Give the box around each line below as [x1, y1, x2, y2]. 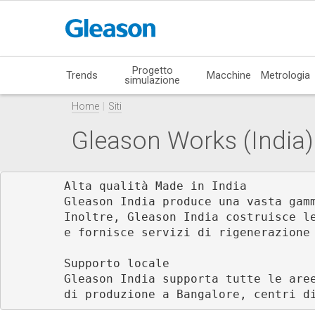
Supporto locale [64, 257, 169, 271]
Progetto [131, 63, 173, 77]
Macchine [206, 68, 251, 82]
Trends [66, 68, 98, 82]
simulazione [124, 73, 181, 86]
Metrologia [261, 68, 311, 82]
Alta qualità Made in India [64, 180, 247, 193]
